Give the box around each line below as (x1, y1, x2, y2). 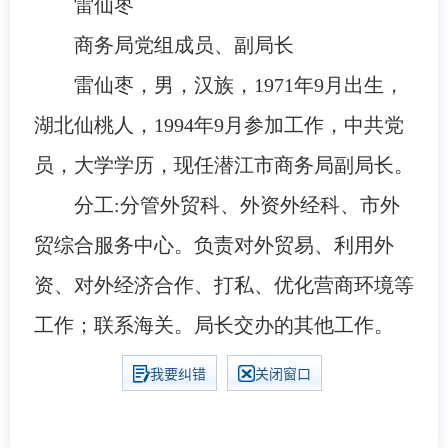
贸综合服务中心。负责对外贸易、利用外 (33, 233, 394, 256)
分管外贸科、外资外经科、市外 (119, 193, 400, 216)
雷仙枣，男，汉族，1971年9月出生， (73, 73, 404, 96)
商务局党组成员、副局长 (73, 33, 294, 56)
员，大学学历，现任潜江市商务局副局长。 (33, 153, 414, 176)
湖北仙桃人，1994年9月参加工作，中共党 (33, 113, 404, 136)
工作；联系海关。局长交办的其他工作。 (33, 313, 394, 336)
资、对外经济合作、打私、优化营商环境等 (33, 273, 414, 296)
